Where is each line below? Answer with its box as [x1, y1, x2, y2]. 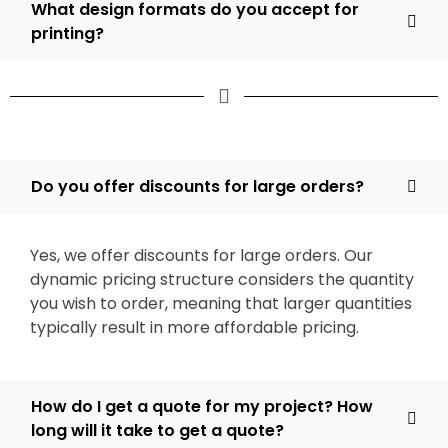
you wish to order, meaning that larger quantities [30, 292, 412, 315]
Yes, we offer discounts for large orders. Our [30, 244, 373, 267]
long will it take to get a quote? [31, 419, 284, 442]
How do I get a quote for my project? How [31, 395, 373, 418]
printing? [31, 22, 104, 45]
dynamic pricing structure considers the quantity [30, 268, 414, 291]
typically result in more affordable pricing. [30, 316, 359, 339]
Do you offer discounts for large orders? [31, 175, 364, 198]
